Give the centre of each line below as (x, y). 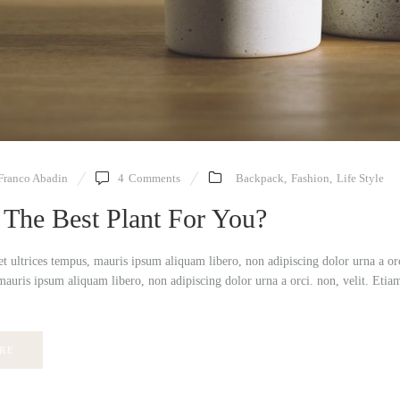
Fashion (310, 178)
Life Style (360, 178)
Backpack (260, 178)
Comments (154, 178)
